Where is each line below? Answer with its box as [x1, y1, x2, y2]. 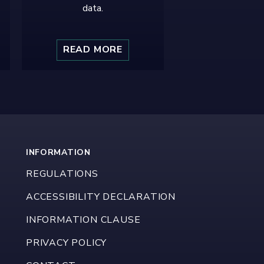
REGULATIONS [25, 167, 98, 181]
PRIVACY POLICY [25, 236, 107, 250]
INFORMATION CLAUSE [25, 213, 141, 227]
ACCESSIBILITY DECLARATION [25, 190, 176, 204]
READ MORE [62, 43, 123, 57]
